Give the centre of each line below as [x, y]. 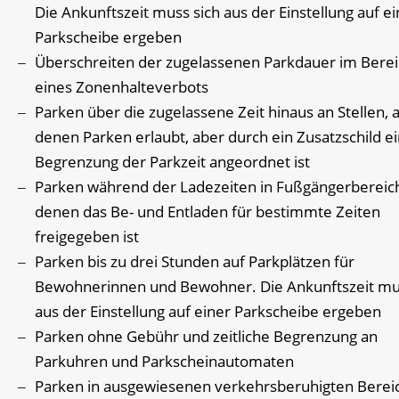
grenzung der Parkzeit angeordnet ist [182, 161]
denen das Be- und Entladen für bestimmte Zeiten [208, 211]
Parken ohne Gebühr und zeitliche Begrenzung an [206, 336]
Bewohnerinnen [90, 286]
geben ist [107, 236]
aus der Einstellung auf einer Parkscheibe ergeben [208, 311]
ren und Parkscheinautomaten [189, 361]
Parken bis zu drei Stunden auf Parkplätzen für [195, 261]
